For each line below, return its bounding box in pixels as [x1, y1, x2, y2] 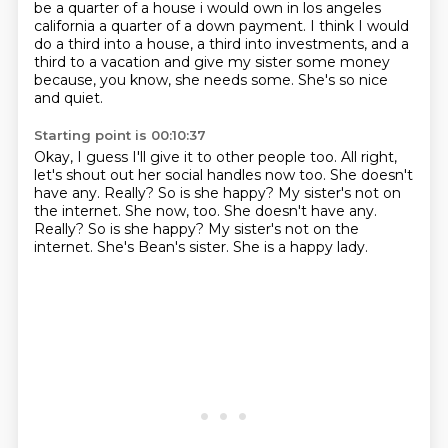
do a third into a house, [33, 35, 197, 53]
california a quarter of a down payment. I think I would [33, 17, 409, 35]
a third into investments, [196, 35, 371, 53]
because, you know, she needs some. [33, 71, 298, 89]
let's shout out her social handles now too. [33, 166, 330, 184]
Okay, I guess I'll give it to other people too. [33, 148, 341, 166]
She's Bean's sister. [96, 238, 233, 256]
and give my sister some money [163, 53, 390, 71]
